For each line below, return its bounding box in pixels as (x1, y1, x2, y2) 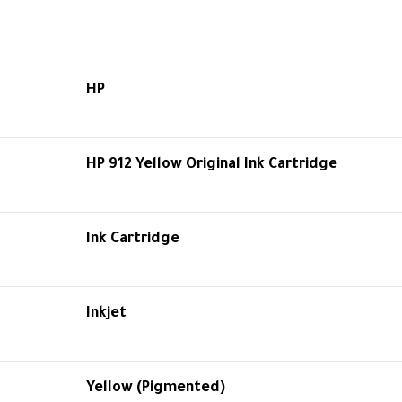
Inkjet (86, 306, 127, 322)
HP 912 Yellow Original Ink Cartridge (86, 157, 337, 173)
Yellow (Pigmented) (86, 380, 225, 397)
